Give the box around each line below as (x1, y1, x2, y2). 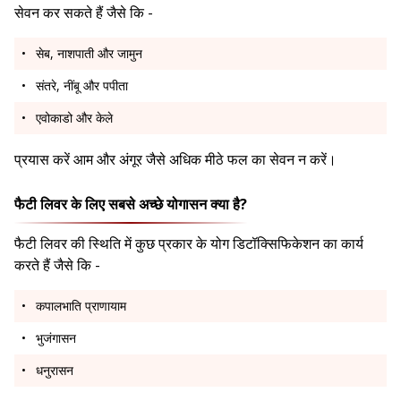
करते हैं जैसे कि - (14, 255, 104, 276)
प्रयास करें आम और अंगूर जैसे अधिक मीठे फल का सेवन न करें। (14, 149, 340, 170)
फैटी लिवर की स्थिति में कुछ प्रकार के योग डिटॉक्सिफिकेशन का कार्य (14, 234, 363, 254)
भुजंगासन (36, 329, 76, 347)
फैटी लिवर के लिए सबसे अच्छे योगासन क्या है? (14, 194, 247, 215)
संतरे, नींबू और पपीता (36, 77, 128, 95)
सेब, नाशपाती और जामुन (36, 45, 142, 63)
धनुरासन (36, 362, 73, 380)
